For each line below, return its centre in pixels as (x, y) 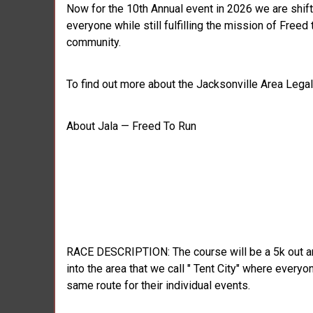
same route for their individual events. (160, 285)
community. (94, 42)
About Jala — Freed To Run (133, 126)
